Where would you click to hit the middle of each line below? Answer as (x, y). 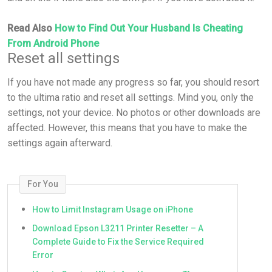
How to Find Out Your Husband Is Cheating (149, 28)
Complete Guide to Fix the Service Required (118, 242)
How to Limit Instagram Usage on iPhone (113, 209)
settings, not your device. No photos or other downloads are (134, 112)
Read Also (31, 28)
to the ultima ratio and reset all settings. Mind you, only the (131, 97)
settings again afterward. (60, 143)
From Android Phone (53, 43)
